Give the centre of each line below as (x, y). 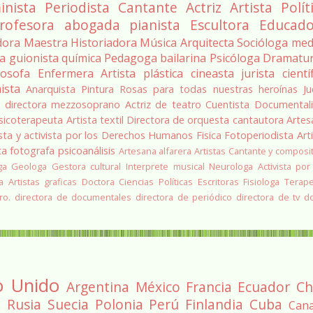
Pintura (97, 89)
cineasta (212, 73)
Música (159, 42)
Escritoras (218, 181)
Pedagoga (131, 58)
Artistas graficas (43, 181)
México (158, 286)
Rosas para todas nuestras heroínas (209, 89)
